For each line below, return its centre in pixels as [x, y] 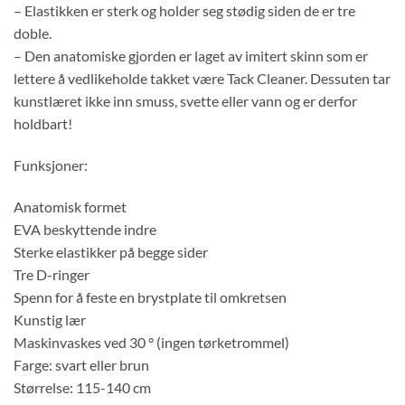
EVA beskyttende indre [85, 229]
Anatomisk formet [70, 206]
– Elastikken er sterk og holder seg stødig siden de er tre [184, 11]
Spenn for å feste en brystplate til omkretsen [150, 297]
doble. [33, 33]
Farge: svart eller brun [81, 364]
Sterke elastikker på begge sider [111, 251]
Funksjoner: [51, 165]
